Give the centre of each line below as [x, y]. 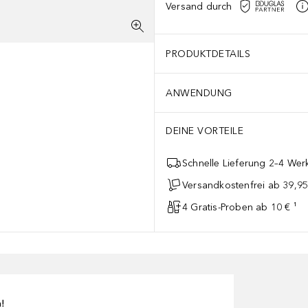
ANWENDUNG [199, 93]
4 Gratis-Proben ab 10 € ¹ [240, 207]
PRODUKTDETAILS [208, 54]
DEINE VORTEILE [205, 131]
